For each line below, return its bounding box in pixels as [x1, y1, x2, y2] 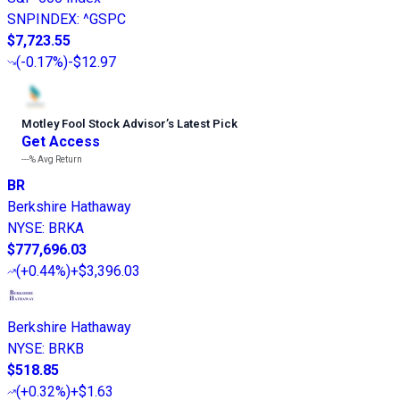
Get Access [21, 132, 100, 150]
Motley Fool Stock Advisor [21, 116, 166, 130]
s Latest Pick [168, 116, 237, 130]
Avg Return [36, 154, 82, 164]
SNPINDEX [7, 10, 77, 28]
